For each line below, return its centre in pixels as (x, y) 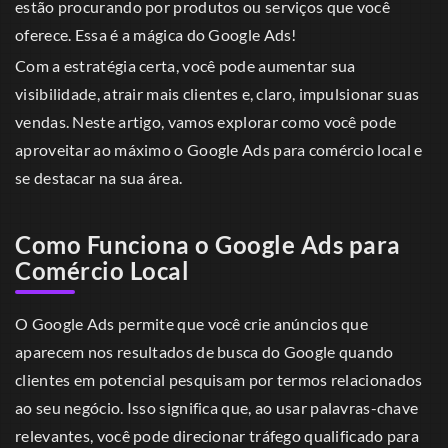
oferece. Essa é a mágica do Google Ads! (156, 35)
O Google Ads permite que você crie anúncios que (192, 324)
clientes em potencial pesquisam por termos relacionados (219, 380)
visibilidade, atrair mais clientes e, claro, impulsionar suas (217, 94)
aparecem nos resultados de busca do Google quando (204, 352)
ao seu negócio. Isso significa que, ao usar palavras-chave (217, 408)
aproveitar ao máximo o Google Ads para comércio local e (219, 150)
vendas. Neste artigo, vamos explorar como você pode (206, 122)
